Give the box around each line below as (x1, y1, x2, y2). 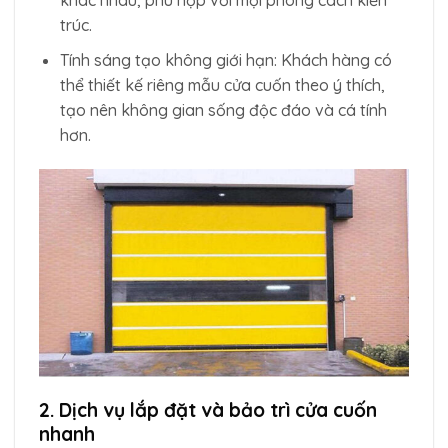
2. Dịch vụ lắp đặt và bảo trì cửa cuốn (39, 397, 377, 422)
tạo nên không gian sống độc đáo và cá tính (59, 99, 387, 120)
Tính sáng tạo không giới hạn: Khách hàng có (59, 49, 392, 70)
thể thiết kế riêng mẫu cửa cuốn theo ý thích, (59, 74, 385, 95)
